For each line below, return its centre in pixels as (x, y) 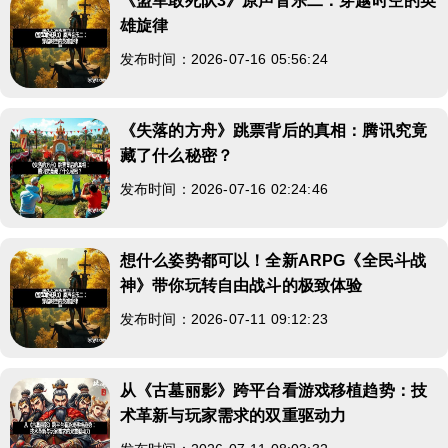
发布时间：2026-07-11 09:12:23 (224, 318)
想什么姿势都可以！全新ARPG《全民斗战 (273, 260)
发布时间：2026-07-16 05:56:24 (224, 58)
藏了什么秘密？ (177, 155)
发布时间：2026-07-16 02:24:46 (224, 188)
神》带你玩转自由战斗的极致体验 (241, 285)
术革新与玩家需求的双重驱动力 (233, 415)
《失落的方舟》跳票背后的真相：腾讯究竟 (274, 130)
